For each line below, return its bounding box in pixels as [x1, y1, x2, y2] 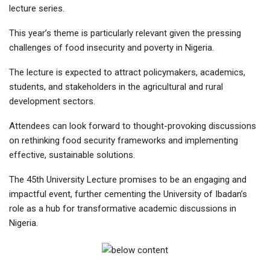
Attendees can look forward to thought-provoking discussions [9, 120, 256, 131]
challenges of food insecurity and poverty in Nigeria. [9, 42, 214, 53]
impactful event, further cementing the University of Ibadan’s [9, 188, 247, 199]
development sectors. [9, 95, 95, 107]
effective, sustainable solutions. [9, 149, 135, 160]
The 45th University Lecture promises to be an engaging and [9, 174, 246, 185]
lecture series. [9, 2, 64, 14]
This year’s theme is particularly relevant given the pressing [9, 27, 241, 39]
